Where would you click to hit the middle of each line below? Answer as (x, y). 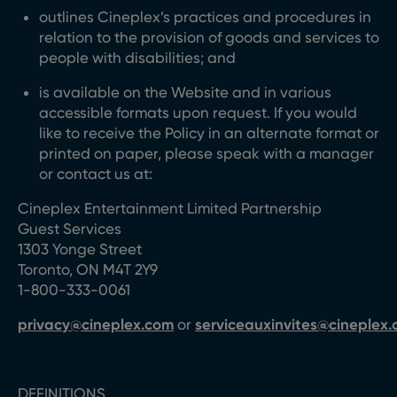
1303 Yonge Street (82, 249)
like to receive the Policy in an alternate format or (209, 133)
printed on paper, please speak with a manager (206, 153)
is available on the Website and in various (185, 92)
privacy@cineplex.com (96, 324)
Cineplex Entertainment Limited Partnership (170, 208)
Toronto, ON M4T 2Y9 (90, 269)
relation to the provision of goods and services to (209, 37)
